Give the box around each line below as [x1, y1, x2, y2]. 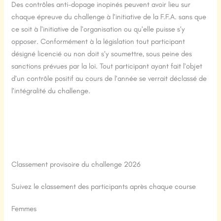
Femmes [11, 204, 37, 214]
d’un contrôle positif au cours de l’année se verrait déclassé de [11, 74, 207, 83]
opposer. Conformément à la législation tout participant [11, 37, 185, 46]
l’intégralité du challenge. [11, 86, 91, 96]
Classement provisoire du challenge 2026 [11, 160, 141, 169]
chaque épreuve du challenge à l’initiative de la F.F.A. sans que [11, 12, 207, 22]
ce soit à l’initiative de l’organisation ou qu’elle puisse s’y [11, 25, 185, 34]
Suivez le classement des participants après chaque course [11, 182, 196, 191]
